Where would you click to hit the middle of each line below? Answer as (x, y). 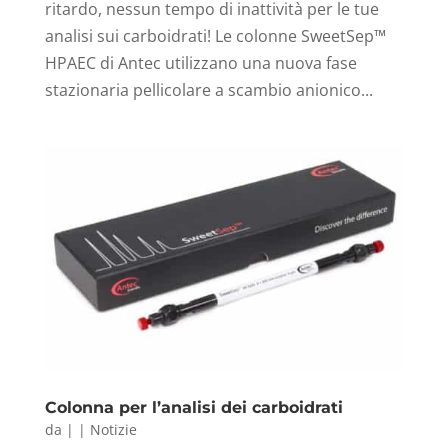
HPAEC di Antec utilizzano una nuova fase (200, 62)
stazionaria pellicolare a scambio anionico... (208, 89)
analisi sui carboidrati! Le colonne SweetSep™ (215, 35)
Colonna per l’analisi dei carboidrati (193, 407)
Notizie (113, 429)
